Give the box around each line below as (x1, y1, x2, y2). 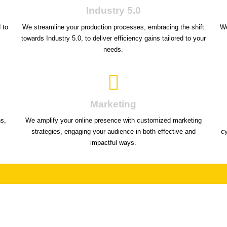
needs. (103, 45, 124, 53)
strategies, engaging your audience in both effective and (31, 128, 196, 136)
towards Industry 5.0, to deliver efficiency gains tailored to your (21, 34, 206, 42)
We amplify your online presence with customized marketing (25, 117, 202, 125)
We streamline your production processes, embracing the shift (22, 23, 205, 31)
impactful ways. (90, 139, 137, 147)
